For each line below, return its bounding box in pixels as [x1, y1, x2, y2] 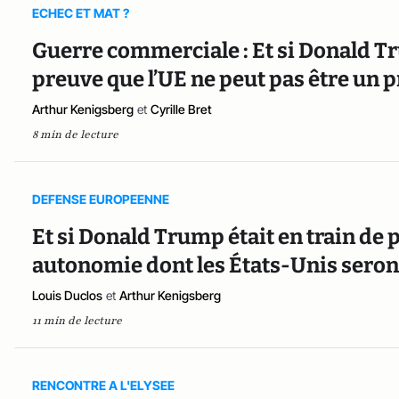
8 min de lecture [32, 127, 118, 142]
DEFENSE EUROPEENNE [32, 191, 169, 208]
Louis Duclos [32, 288, 102, 304]
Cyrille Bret [151, 102, 212, 118]
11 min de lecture [32, 313, 122, 329]
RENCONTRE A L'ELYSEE [32, 378, 175, 394]
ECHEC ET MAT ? [32, 5, 129, 21]
